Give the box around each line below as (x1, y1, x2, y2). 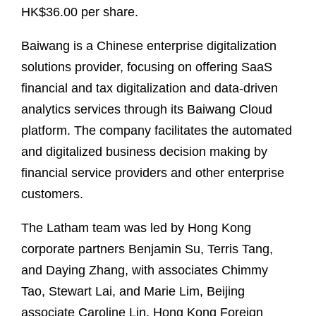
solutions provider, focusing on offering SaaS (21, 59, 272, 74)
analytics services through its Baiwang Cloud (21, 102, 272, 116)
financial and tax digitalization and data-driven (21, 80, 278, 95)
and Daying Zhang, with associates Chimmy (21, 262, 268, 277)
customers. (21, 186, 83, 201)
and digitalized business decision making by (21, 144, 267, 159)
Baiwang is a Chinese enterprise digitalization (21, 38, 276, 53)
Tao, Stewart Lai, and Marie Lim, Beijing (21, 284, 245, 298)
